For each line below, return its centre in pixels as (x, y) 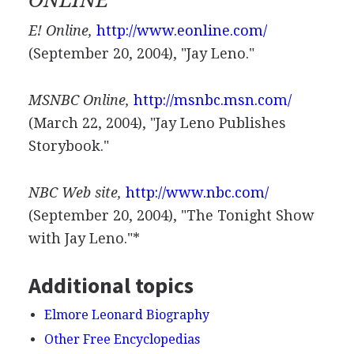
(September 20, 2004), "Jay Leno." (141, 53)
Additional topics (111, 285)
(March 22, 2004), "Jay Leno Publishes (157, 123)
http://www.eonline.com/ (181, 30)
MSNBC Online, (79, 100)
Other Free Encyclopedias (122, 339)
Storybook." (68, 146)
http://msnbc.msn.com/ (212, 100)
